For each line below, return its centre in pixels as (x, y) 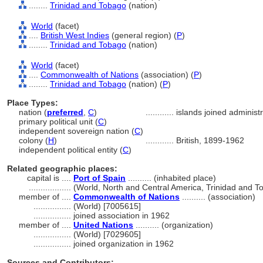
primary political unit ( (58, 122)
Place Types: (33, 103)
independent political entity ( (71, 150)
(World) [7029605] (107, 234)
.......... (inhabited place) (171, 178)
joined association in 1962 (122, 215)
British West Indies (75, 35)
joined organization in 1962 (124, 244)
